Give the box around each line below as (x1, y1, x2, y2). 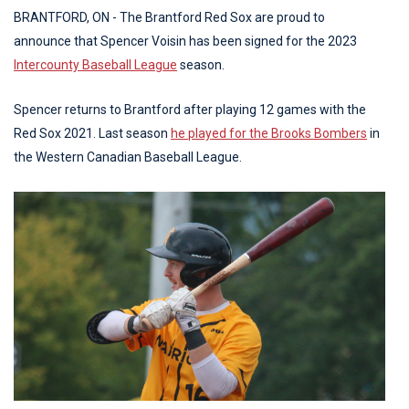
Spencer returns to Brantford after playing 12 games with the (14, 101, 366, 117)
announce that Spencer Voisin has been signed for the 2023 (14, 33, 357, 48)
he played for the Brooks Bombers (171, 125, 367, 141)
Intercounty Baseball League (14, 57, 177, 72)
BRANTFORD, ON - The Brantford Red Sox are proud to (14, 9, 325, 25)
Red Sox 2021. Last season (14, 125, 171, 141)
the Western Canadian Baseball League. (14, 149, 242, 164)
